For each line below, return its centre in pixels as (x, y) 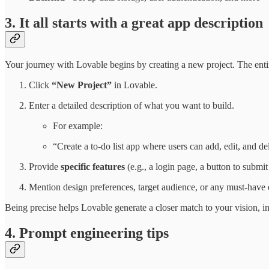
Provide (45, 166)
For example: (78, 125)
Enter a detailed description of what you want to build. (131, 105)
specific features (93, 166)
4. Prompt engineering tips (87, 233)
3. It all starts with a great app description (134, 23)
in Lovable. (134, 85)
